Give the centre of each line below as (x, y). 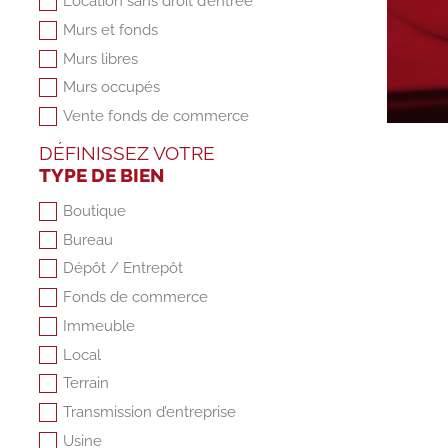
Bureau (88, 239)
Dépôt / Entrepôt (123, 268)
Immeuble (99, 325)
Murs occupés (112, 87)
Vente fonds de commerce (156, 116)
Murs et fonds (111, 29)
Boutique (95, 210)
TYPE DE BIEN (101, 174)
